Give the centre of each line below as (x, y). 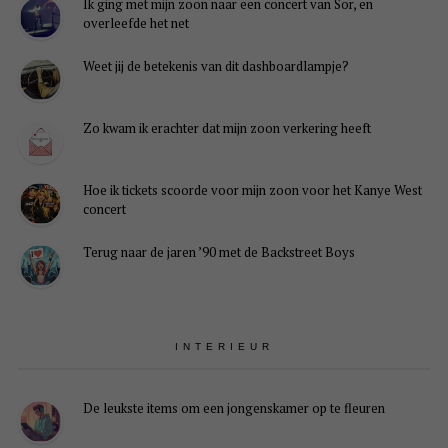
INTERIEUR (224, 347)
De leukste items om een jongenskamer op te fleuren (233, 408)
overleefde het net (135, 23)
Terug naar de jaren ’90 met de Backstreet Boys (218, 252)
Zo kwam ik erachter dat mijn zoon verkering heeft (226, 128)
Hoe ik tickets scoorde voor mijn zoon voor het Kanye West (252, 190)
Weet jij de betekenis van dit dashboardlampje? (215, 66)
